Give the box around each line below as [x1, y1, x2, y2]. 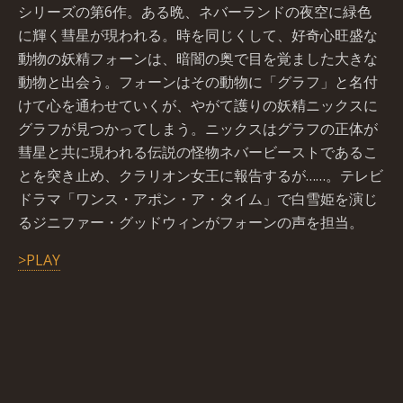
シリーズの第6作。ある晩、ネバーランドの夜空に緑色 [18, 2, 372, 22]
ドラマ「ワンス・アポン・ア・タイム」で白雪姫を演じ [18, 189, 378, 209]
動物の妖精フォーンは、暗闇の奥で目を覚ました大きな [18, 49, 378, 68]
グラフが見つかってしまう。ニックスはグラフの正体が [18, 119, 378, 139]
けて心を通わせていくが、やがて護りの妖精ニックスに [18, 95, 378, 115]
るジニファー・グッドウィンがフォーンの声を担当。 [18, 212, 363, 232]
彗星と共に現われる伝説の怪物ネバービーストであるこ [18, 142, 378, 162]
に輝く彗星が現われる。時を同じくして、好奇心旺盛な [18, 25, 378, 45]
